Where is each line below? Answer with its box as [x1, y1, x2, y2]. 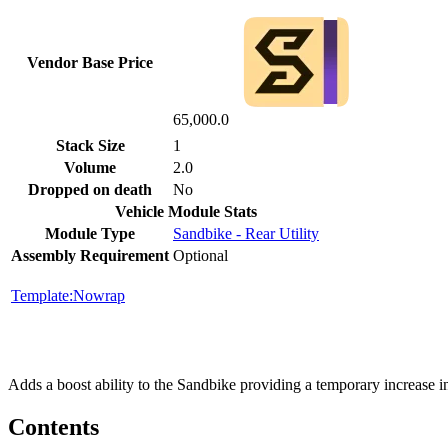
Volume [64, 158, 116, 176]
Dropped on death [28, 180, 152, 198]
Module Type [45, 224, 135, 242]
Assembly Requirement [11, 246, 169, 264]
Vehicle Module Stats [115, 202, 257, 220]
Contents [8, 413, 99, 440]
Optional [173, 246, 228, 264]
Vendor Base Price [27, 53, 153, 71]
